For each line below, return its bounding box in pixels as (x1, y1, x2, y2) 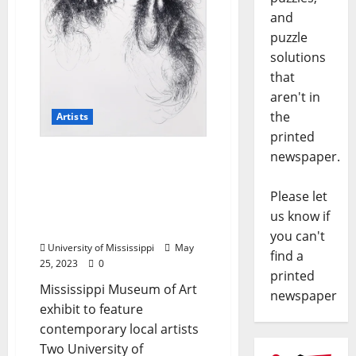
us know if (269, 207, 330, 226)
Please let (269, 188, 327, 206)
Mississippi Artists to (40, 165, 171, 184)
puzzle (269, 29, 308, 47)
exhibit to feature (40, 300, 143, 318)
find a (269, 247, 304, 265)
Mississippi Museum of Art (40, 280, 197, 298)
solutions (269, 48, 326, 67)
